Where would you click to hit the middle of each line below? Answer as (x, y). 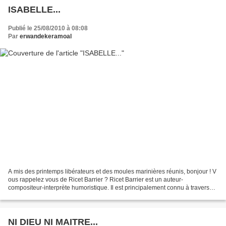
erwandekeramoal (46, 37)
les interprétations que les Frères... (55, 195)
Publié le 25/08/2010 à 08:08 (48, 29)
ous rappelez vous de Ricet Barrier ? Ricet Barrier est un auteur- (96, 179)
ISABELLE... (34, 10)
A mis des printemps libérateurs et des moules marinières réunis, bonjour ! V (112, 171)
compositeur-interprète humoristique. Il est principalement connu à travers (109, 187)
